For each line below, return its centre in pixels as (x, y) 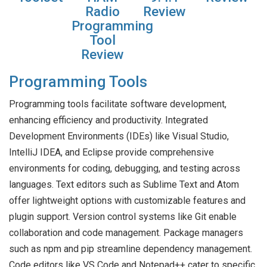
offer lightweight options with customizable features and (127, 201)
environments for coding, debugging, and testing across (125, 169)
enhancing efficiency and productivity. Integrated (108, 120)
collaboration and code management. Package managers (126, 233)
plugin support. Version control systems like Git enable (123, 217)
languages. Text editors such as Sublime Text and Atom (124, 185)
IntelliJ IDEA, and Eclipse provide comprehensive (111, 153)
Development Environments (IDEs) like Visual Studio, (119, 136)
